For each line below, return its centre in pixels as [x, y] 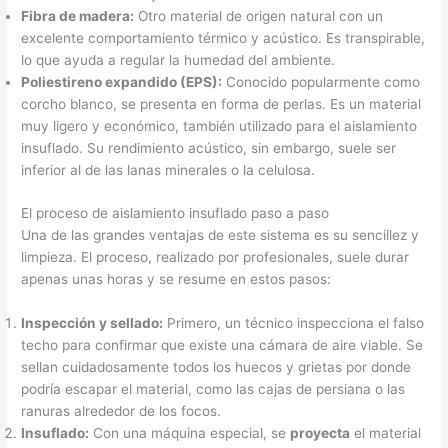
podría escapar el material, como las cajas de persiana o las [213, 388]
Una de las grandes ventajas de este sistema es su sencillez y [220, 234]
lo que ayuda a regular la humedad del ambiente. [178, 60]
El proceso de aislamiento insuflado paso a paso [175, 212]
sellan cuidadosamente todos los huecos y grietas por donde [216, 366]
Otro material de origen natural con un [259, 16]
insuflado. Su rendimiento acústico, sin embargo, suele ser [209, 148]
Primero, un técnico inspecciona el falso [294, 322]
